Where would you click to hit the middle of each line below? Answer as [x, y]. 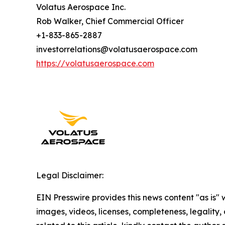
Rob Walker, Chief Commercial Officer [110, 21]
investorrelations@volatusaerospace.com [117, 49]
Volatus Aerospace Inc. [81, 7]
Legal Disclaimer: [70, 176]
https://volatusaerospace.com [95, 64]
